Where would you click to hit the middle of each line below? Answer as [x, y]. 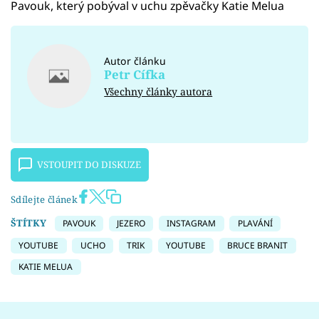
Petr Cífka [135, 74]
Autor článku [135, 61]
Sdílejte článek [44, 200]
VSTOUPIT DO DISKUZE [89, 165]
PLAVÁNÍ [255, 224]
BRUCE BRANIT [258, 245]
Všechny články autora [158, 91]
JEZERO [131, 224]
